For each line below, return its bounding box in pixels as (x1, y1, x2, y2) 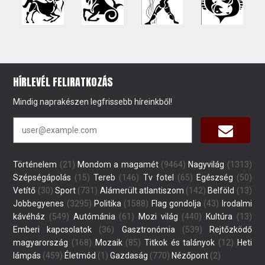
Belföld (208, 186, 235, 196)
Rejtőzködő (209, 225, 252, 235)
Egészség (196, 173, 233, 183)
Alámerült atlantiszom (99, 186, 184, 196)
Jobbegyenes (13, 199, 64, 209)
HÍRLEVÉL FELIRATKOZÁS (13, 74, 114, 91)
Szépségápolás (13, 173, 72, 183)
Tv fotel (143, 173, 174, 183)
